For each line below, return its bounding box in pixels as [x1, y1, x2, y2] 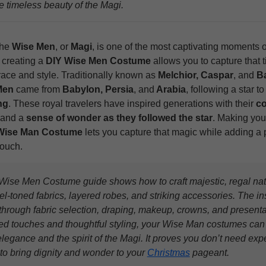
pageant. [189, 248, 229, 258]
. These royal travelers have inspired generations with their [8, 99, 256, 109]
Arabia [154, 84, 186, 95]
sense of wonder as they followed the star [23, 113, 213, 123]
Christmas [147, 248, 190, 258]
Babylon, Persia [62, 84, 134, 95]
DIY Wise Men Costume [45, 56, 151, 66]
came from [13, 84, 62, 95]
